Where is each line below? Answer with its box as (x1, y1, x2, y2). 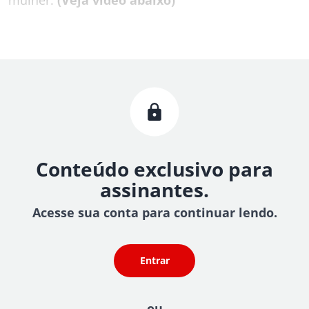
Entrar (139, 253, 170, 267)
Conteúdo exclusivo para (36, 155, 273, 182)
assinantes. (100, 176, 209, 203)
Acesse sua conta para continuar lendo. (32, 203, 277, 221)
